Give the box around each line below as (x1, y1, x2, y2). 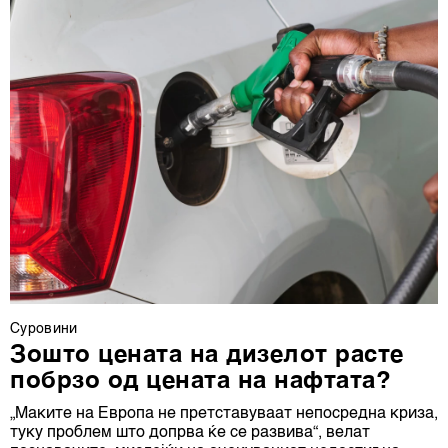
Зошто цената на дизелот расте (10, 344, 404, 369)
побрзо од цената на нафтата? (10, 370, 392, 395)
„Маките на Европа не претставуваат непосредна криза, (10, 406, 438, 423)
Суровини (10, 322, 78, 337)
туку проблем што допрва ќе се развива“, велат (10, 425, 370, 442)
